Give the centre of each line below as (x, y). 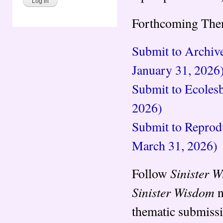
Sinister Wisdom (173, 192)
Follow (151, 173)
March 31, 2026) (175, 145)
